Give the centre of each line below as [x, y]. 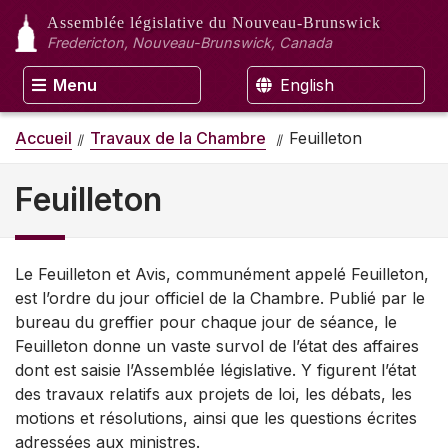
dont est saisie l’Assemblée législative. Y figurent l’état [215, 370]
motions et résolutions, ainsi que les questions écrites [216, 418]
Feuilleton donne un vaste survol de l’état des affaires [217, 346]
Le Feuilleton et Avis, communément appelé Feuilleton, [222, 274]
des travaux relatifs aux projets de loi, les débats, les [213, 394]
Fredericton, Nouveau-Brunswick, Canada [189, 42]
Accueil [43, 137]
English [304, 85]
